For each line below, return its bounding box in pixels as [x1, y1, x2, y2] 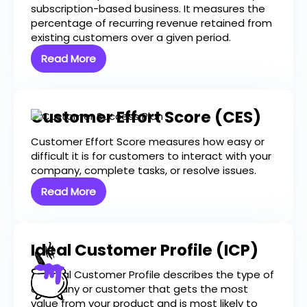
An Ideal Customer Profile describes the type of [31, 267, 274, 282]
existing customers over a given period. [31, 30, 231, 45]
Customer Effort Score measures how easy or [31, 134, 265, 149]
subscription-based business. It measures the [31, 1, 265, 16]
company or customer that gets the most [31, 282, 248, 297]
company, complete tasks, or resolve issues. [31, 163, 256, 178]
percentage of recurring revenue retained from [31, 16, 272, 31]
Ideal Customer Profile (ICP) [31, 239, 258, 262]
